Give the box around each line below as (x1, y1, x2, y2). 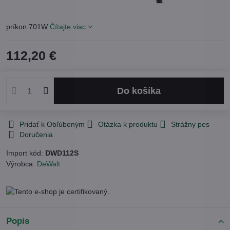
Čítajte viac (50, 23, 86, 31)
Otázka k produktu (98, 120, 158, 128)
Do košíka (123, 85, 161, 96)
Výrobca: (6, 160, 37, 168)
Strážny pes (171, 120, 209, 128)
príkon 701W (6, 23, 50, 31)
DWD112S (45, 149, 79, 157)
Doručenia (20, 130, 53, 139)
